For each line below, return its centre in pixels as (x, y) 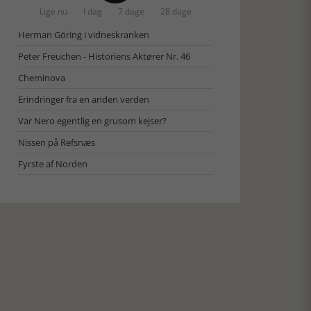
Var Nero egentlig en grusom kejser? (92, 121)
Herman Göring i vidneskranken (84, 35)
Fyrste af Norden (53, 164)
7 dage (131, 11)
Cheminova (42, 78)
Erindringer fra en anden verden (84, 99)
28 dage (176, 11)
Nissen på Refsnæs (57, 142)
